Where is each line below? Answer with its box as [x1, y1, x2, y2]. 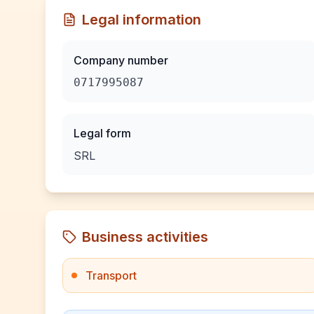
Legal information [82, 11, 201, 28]
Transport [86, 268, 137, 282]
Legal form [74, 126, 131, 140]
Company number [74, 53, 168, 67]
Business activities [82, 228, 208, 245]
